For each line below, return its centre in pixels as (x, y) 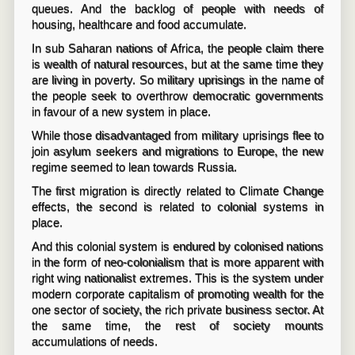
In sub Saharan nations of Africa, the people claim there (177, 48)
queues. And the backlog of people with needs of (177, 8)
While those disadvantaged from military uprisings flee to (177, 135)
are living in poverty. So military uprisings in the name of (177, 80)
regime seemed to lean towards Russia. (134, 167)
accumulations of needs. (94, 341)
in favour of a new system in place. (121, 111)
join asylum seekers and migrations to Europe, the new (177, 151)
